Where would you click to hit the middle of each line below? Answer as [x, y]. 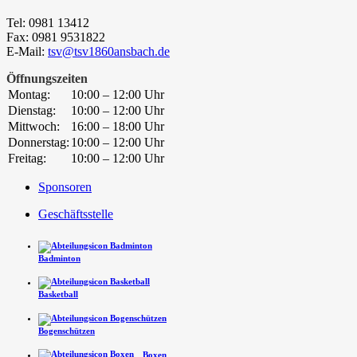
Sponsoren [65, 186]
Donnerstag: [39, 142]
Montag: [29, 94]
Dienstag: [32, 110]
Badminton [59, 258]
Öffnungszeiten [47, 78]
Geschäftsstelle [76, 214]
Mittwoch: [34, 126]
